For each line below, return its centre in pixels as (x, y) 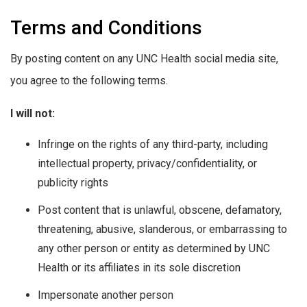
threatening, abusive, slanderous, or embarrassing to (162, 230)
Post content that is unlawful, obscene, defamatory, (160, 210)
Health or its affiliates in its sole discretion (139, 268)
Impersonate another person (106, 295)
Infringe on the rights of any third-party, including (153, 145)
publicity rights (73, 183)
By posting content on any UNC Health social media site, (144, 58)
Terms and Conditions (106, 27)
